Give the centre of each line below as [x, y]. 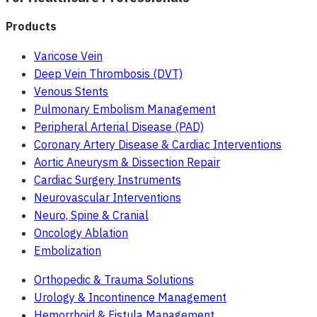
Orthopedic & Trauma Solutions [114, 280]
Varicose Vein [68, 56]
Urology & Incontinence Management [130, 298]
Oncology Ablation [81, 233]
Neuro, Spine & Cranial [91, 215]
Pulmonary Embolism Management [125, 109]
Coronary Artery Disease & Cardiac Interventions [158, 145]
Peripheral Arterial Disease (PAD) [119, 127]
